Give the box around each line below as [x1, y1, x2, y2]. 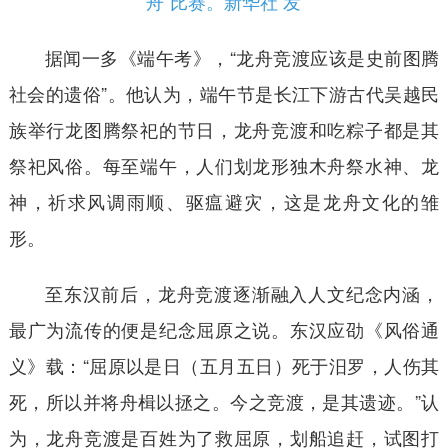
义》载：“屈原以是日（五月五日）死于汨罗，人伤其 [8, 351, 440, 378]
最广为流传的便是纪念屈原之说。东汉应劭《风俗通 [8, 315, 440, 342]
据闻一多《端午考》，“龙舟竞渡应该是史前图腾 [44, 43, 440, 70]
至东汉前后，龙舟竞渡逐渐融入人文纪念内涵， [44, 279, 440, 306]
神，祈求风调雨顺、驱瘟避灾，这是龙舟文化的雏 [8, 187, 440, 214]
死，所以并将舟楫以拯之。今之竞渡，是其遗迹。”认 [8, 387, 440, 414]
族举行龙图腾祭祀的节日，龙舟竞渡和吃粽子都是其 [8, 115, 440, 142]
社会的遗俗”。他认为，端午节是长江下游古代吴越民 [8, 79, 440, 106]
